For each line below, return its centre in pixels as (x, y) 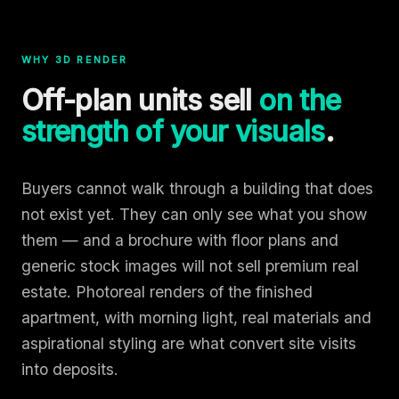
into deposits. (70, 369)
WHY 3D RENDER (75, 59)
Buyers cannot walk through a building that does (197, 188)
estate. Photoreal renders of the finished (167, 291)
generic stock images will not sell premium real (190, 265)
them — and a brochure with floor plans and (180, 240)
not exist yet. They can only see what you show (194, 214)
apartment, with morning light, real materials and (196, 317)
